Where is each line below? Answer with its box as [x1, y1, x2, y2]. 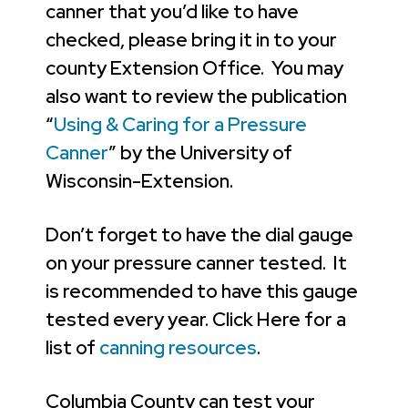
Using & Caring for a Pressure [54, 111, 307, 137]
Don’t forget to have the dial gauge [46, 221, 353, 247]
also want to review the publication [46, 83, 347, 108]
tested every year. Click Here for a [46, 306, 346, 331]
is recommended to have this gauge [46, 278, 358, 303]
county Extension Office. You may [46, 55, 343, 80]
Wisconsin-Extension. [46, 168, 233, 193]
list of [46, 334, 99, 360]
